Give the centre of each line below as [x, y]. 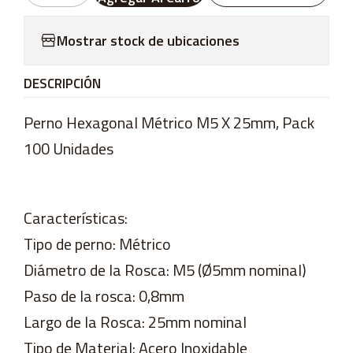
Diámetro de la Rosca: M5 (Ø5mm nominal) [165, 270]
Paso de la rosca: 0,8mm [104, 296]
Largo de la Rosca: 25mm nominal [135, 322]
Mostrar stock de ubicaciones [148, 40]
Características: [76, 218]
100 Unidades [69, 148]
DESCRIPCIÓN [62, 84]
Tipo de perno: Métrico [97, 244]
